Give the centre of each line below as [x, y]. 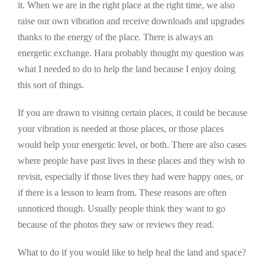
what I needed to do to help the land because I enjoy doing [127, 69]
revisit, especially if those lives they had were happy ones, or [130, 177]
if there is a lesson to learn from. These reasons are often [122, 193]
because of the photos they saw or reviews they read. [116, 225]
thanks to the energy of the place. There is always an [115, 37]
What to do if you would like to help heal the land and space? [132, 253]
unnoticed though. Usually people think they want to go [122, 209]
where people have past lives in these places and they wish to [131, 161]
